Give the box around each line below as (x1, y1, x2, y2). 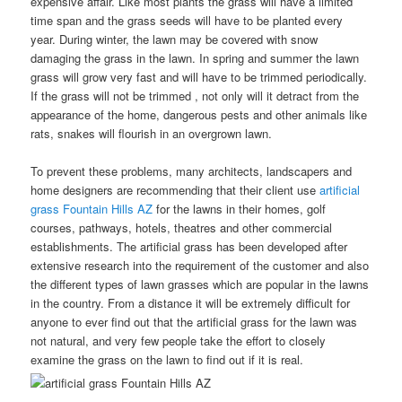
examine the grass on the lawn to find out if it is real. (31, 351, 304, 369)
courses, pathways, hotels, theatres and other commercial (31, 219, 333, 237)
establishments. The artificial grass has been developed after (31, 238, 348, 256)
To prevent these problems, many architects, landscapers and (31, 162, 353, 180)
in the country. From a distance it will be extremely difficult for (31, 294, 351, 312)
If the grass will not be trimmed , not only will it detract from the (31, 87, 360, 105)
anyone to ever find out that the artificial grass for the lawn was (31, 313, 358, 331)
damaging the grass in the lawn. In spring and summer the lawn (31, 49, 360, 67)
